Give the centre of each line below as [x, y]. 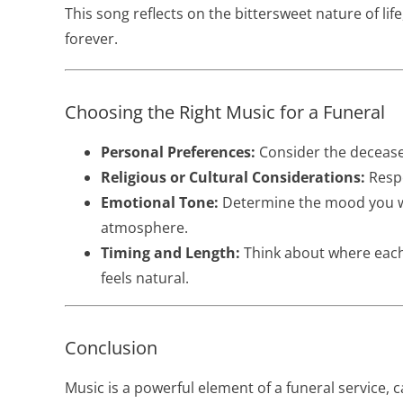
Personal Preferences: [178, 152]
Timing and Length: [170, 253]
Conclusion [111, 348]
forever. [91, 39]
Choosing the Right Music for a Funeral [224, 112]
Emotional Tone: [159, 202]
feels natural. [144, 278]
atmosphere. [144, 228]
